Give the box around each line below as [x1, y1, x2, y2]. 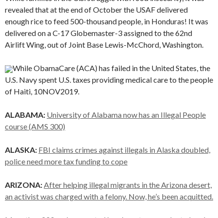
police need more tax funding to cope [5, 157, 127, 166]
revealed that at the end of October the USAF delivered [5, 5, 188, 14]
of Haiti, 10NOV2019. [5, 87, 79, 96]
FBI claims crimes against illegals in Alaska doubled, [38, 145, 210, 154]
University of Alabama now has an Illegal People [47, 110, 206, 119]
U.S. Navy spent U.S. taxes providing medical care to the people [5, 75, 213, 84]
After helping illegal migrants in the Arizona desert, [44, 180, 212, 189]
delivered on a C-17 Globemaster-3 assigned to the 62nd [5, 28, 192, 37]
